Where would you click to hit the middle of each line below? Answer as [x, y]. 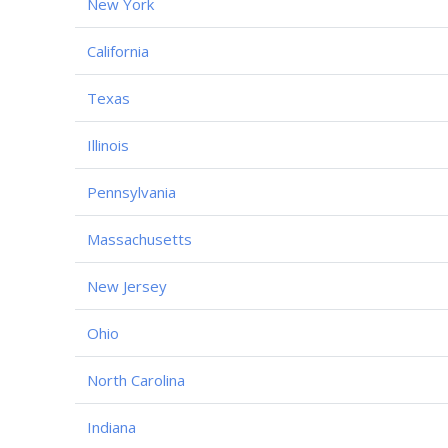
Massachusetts [139, 238]
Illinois [108, 144]
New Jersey [127, 285]
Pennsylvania [131, 191]
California [118, 50]
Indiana [111, 426]
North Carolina [136, 379]
